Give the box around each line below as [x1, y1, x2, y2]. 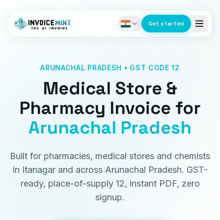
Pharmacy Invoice [19, 97, 171, 119]
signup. [95, 192, 125, 202]
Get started [148, 20, 184, 27]
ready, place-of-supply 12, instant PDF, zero [20, 178, 200, 189]
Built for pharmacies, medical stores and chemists [10, 151, 210, 161]
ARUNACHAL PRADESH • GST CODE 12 [40, 63, 180, 72]
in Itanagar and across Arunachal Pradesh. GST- [12, 165, 208, 175]
